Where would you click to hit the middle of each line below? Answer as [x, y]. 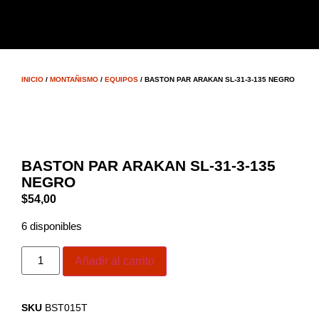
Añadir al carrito [115, 261]
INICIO [32, 79]
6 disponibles [52, 227]
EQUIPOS [121, 79]
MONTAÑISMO [74, 79]
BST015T [66, 307]
